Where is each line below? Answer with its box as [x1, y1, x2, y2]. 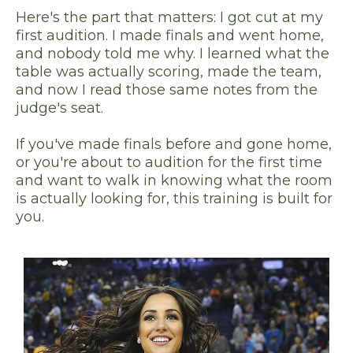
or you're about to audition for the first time [16, 154, 322, 172]
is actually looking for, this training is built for [16, 190, 333, 208]
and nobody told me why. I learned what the [16, 45, 329, 63]
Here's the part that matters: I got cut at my [16, 9, 323, 27]
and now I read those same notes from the [16, 81, 318, 99]
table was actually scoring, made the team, [16, 63, 321, 81]
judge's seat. [16, 99, 103, 117]
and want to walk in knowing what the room [16, 172, 333, 190]
